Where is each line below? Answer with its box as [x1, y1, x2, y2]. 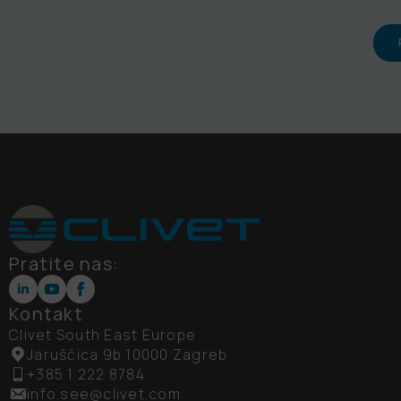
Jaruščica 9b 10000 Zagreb [27, 344, 228, 364]
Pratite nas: [9, 251, 119, 276]
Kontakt [9, 301, 83, 326]
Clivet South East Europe [9, 324, 196, 345]
